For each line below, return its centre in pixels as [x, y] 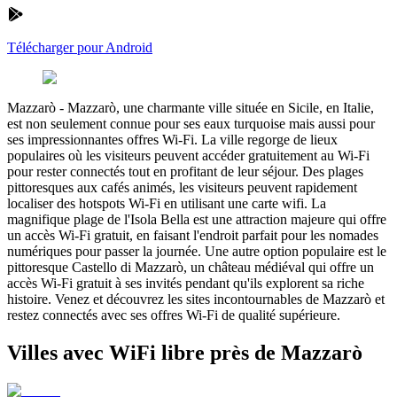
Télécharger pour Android [80, 47]
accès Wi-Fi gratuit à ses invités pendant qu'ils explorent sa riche [186, 283]
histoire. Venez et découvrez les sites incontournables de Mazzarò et [196, 299]
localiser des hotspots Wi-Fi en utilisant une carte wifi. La [167, 203]
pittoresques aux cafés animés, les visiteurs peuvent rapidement [182, 187]
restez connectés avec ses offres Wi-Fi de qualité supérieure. [174, 315]
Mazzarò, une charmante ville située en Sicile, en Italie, [221, 107]
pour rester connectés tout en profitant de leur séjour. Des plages [185, 171]
